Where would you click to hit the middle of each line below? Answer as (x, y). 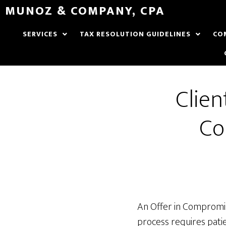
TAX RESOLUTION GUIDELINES (135, 34)
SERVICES (40, 34)
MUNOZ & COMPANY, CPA (85, 11)
